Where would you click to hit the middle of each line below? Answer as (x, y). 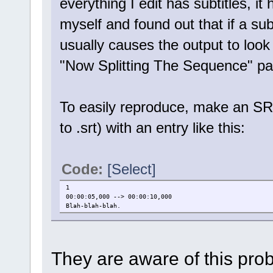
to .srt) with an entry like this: (152, 128)
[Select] (131, 169)
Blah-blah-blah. (93, 206)
